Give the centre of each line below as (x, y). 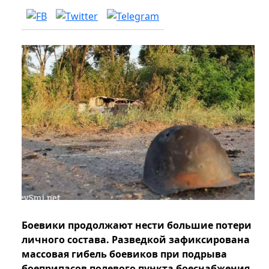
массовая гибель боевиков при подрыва (124, 254)
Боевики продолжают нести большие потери (137, 225)
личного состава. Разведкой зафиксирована (136, 240)
